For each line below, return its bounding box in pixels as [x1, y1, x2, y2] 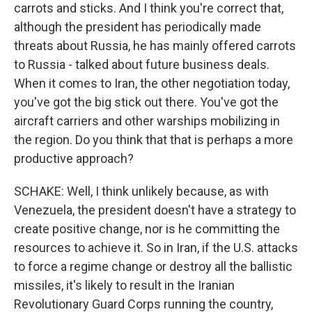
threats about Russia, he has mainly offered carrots [14, 38, 296, 53]
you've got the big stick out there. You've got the [14, 95, 279, 109]
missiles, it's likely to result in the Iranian [14, 278, 235, 292]
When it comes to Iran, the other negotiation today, [14, 76, 290, 91]
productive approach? [14, 151, 134, 166]
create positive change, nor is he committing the [14, 221, 280, 236]
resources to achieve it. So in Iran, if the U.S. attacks [14, 240, 298, 255]
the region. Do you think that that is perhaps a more [14, 132, 293, 147]
